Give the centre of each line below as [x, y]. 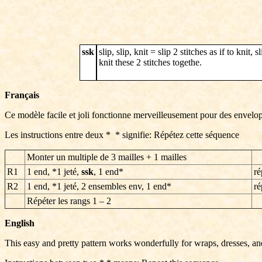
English [20, 223]
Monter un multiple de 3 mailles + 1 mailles [107, 157]
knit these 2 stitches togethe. [150, 62]
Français [22, 95]
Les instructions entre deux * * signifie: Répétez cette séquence [122, 135]
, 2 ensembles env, [111, 186]
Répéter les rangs [58, 201]
